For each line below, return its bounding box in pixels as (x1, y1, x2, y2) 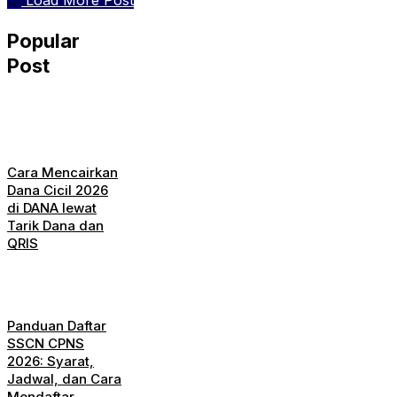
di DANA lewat (7, 198, 97, 216)
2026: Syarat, (7, 352, 94, 370)
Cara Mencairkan (7, 163, 118, 181)
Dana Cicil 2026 (7, 181, 108, 198)
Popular (7, 28, 80, 52)
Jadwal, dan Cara (7, 370, 121, 387)
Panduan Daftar (7, 316, 106, 334)
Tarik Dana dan (7, 216, 104, 234)
